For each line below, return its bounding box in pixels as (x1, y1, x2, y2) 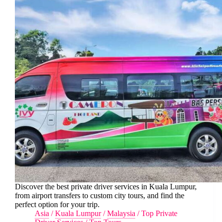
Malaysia (107, 209, 135, 218)
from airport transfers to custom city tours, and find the (15, 191, 184, 200)
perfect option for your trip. (15, 200, 100, 209)
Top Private (141, 209, 177, 218)
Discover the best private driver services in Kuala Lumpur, (15, 182, 197, 191)
